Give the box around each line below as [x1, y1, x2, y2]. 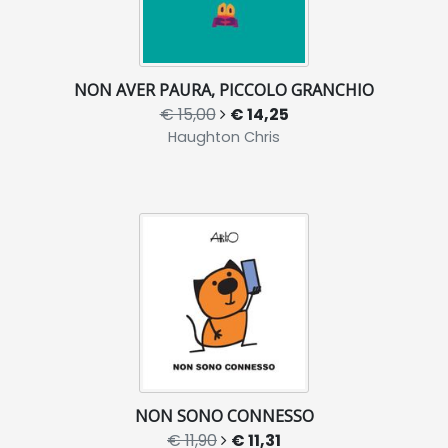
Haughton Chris [168, 127, 280, 148]
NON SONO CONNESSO [134, 405, 314, 428]
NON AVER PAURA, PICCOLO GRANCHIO [74, 79, 374, 102]
